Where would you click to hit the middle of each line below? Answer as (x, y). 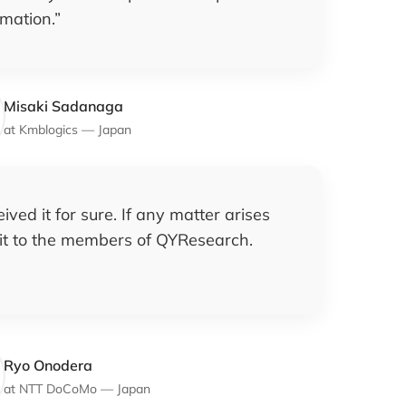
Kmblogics (48, 129)
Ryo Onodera (48, 365)
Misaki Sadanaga (63, 106)
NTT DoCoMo (58, 388)
